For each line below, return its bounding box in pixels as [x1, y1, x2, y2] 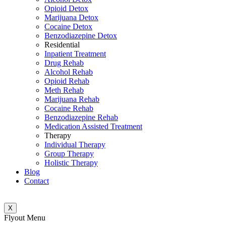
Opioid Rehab [44, 77, 89, 85]
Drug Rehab [44, 59, 84, 67]
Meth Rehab [44, 86, 84, 94]
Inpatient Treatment [44, 49, 106, 58]
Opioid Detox [44, 4, 88, 13]
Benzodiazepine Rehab [44, 113, 118, 122]
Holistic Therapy [44, 158, 98, 167]
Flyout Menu [4, 213, 45, 222]
